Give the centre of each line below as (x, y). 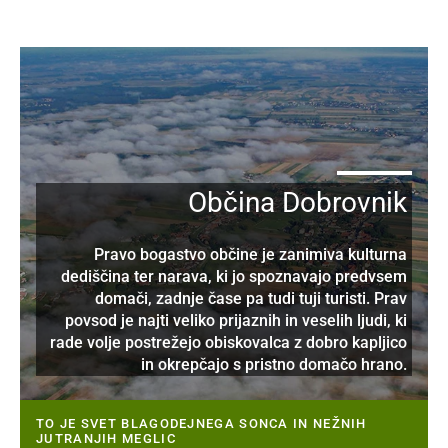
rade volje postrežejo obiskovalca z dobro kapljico (228, 343)
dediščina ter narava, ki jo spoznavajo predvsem (234, 277)
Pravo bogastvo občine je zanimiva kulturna (250, 255)
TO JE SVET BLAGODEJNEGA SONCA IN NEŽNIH (201, 424)
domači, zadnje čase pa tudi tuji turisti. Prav (251, 299)
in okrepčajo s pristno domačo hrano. (274, 365)
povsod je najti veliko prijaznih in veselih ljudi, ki (236, 321)
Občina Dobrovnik (297, 203)
